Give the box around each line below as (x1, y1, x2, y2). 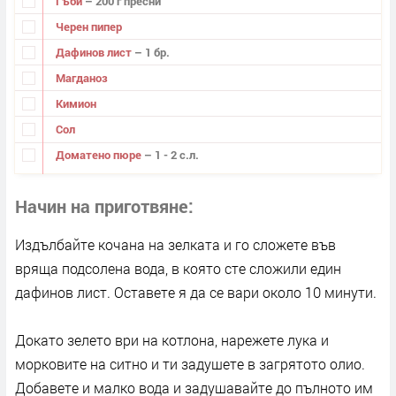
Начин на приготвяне (15, 194, 188, 217)
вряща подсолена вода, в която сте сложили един (15, 258, 341, 278)
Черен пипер (55, 18, 122, 34)
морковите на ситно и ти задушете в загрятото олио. (15, 354, 365, 373)
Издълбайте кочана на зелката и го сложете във (15, 234, 336, 254)
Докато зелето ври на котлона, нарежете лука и (15, 330, 329, 349)
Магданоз (55, 69, 108, 86)
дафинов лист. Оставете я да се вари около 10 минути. (15, 282, 377, 301)
